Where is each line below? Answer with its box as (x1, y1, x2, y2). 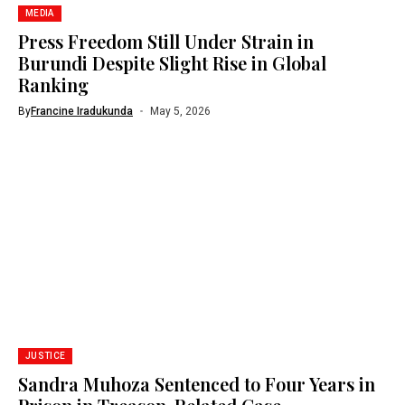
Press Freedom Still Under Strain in (18, 29, 314, 53)
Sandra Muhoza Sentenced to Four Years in (18, 371, 375, 396)
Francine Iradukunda (31, 105, 133, 118)
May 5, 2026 (149, 105, 211, 118)
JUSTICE (25, 350, 66, 361)
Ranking (18, 72, 89, 97)
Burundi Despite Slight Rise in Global (18, 51, 326, 75)
